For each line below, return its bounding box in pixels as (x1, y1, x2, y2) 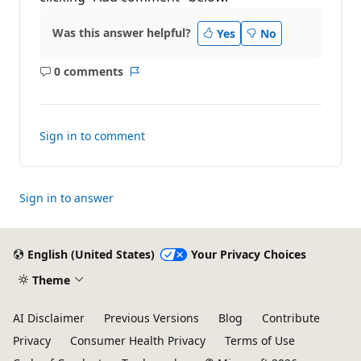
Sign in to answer (19, 189, 114, 205)
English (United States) (27, 247, 155, 263)
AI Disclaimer (13, 310, 85, 326)
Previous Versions (104, 310, 199, 326)
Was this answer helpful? (52, 25, 191, 41)
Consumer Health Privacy (70, 333, 205, 348)
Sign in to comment (39, 127, 145, 143)
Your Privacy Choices (190, 247, 306, 263)
